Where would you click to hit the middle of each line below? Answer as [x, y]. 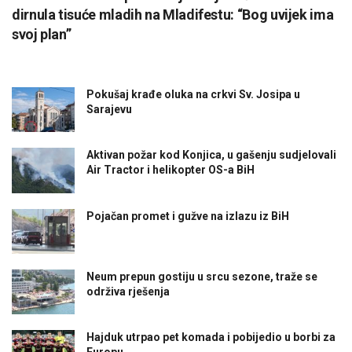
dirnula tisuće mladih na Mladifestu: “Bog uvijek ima [173, 15]
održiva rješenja [128, 291]
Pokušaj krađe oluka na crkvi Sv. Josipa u [193, 95]
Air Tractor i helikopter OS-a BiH [170, 170]
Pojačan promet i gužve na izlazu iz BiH [188, 216]
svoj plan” [42, 35]
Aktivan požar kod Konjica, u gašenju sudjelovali [211, 155]
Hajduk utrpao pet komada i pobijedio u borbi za [211, 337]
